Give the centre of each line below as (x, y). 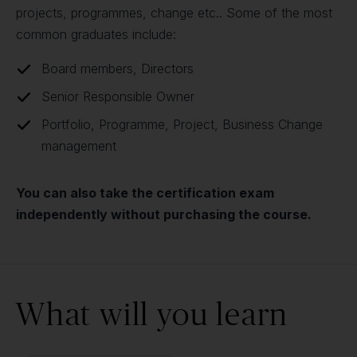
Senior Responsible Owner (118, 96)
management (79, 146)
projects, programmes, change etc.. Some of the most (174, 13)
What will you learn (153, 314)
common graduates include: (96, 34)
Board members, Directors (118, 69)
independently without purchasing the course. (164, 214)
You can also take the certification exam (145, 193)
